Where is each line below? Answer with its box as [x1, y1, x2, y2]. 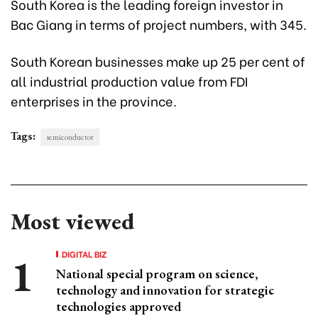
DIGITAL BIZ [62, 248, 107, 261]
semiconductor [46, 131, 94, 143]
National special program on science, [56, 265, 258, 283]
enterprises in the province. [11, 91, 177, 111]
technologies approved [56, 298, 181, 315]
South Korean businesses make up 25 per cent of [11, 51, 305, 71]
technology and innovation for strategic [56, 282, 274, 299]
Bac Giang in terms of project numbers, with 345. [11, 14, 307, 34]
